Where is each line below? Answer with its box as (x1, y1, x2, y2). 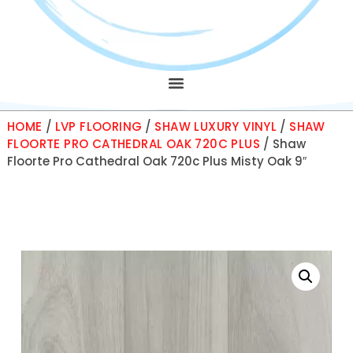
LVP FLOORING (54, 118, 143, 135)
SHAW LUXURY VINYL (154, 118, 277, 135)
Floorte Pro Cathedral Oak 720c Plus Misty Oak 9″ (6, 153, 307, 169)
